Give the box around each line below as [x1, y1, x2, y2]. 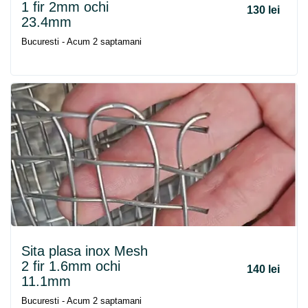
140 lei [247, 263, 280, 275]
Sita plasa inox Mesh [21, 243, 148, 258]
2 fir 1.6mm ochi [21, 258, 120, 274]
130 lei [247, 4, 280, 16]
